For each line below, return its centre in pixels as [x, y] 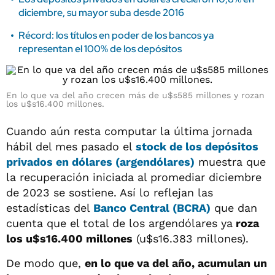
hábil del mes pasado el [69, 146]
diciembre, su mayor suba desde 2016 [101, 13]
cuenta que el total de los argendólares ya [119, 223]
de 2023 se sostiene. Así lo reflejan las [110, 192]
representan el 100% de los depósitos [100, 49]
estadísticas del [50, 208]
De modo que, [45, 263]
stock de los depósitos [197, 146]
